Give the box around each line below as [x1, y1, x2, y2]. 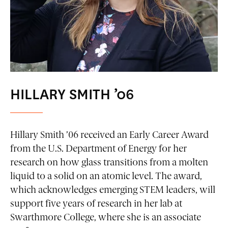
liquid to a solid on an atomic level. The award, [10, 172, 202, 182]
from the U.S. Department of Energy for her [10, 144, 187, 154]
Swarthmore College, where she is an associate [10, 213, 201, 223]
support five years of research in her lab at [10, 199, 182, 209]
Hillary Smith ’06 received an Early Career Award [10, 130, 209, 140]
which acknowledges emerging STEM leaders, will [10, 185, 215, 195]
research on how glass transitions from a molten [10, 158, 208, 168]
